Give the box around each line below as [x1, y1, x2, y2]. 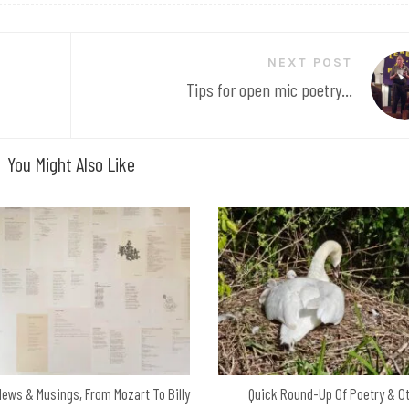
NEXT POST [267, 55, 352, 70]
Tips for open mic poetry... [185, 79, 352, 100]
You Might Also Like [6, 152, 135, 175]
